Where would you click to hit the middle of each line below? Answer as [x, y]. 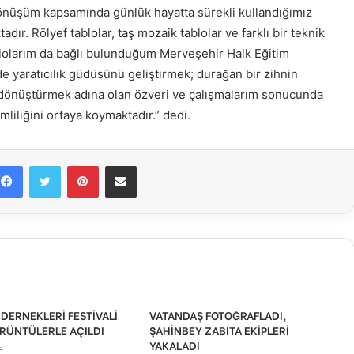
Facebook [46, 166]
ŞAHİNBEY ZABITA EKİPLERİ [219, 330]
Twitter [77, 166]
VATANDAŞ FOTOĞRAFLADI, [217, 315]
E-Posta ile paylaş [151, 166]
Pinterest [120, 166]
